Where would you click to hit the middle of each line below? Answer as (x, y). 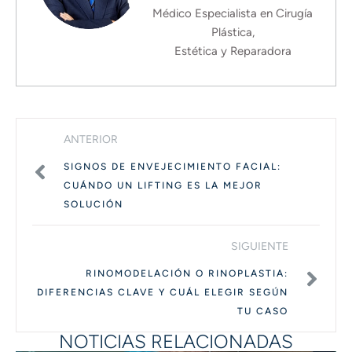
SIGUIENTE (260, 246)
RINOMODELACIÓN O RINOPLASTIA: (187, 273)
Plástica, (233, 32)
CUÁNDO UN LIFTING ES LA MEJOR (163, 185)
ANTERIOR (91, 139)
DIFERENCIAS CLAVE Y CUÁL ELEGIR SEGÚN (163, 292)
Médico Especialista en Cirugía (233, 13)
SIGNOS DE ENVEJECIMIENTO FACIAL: (172, 167)
